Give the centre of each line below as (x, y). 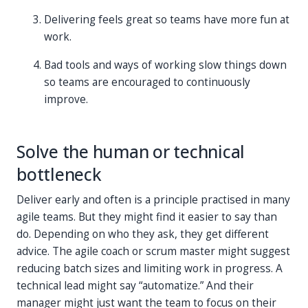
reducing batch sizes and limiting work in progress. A (150, 268)
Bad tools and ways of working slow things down (165, 65)
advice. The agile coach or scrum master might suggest (153, 251)
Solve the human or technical (131, 151)
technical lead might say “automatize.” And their (135, 285)
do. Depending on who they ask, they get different (143, 234)
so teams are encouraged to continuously (147, 82)
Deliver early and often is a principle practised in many (153, 199)
